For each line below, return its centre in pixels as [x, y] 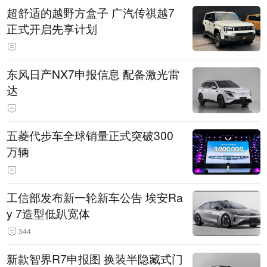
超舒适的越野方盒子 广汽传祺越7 [91, 12]
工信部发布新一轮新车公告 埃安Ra [95, 197]
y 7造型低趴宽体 [49, 213]
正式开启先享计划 [52, 28]
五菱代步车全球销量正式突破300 [90, 136]
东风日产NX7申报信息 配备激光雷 [93, 74]
